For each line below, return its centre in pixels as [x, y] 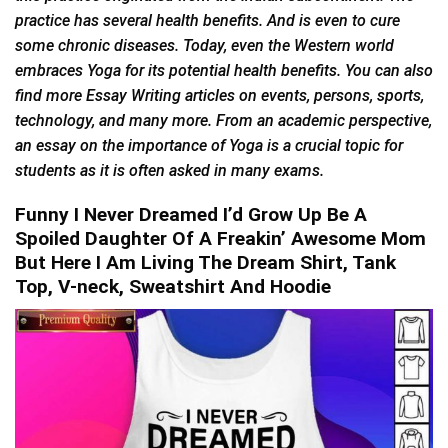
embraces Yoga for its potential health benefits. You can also [224, 70]
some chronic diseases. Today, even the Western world [204, 45]
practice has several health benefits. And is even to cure [207, 20]
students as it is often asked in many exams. [169, 170]
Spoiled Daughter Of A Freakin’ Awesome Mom [220, 239]
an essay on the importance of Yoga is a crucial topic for [209, 145]
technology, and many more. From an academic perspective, [223, 120]
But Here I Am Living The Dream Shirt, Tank [205, 263]
